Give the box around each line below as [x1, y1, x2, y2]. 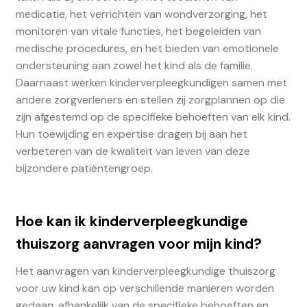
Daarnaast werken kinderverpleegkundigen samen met [15, 75, 287, 90]
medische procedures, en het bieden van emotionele [15, 41, 279, 56]
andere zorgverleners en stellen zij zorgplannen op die [15, 93, 285, 108]
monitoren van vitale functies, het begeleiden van [15, 24, 261, 39]
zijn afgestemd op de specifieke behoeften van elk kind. [15, 110, 291, 125]
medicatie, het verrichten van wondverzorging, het [15, 7, 267, 22]
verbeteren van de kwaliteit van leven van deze [15, 144, 250, 159]
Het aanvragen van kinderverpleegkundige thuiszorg [15, 264, 275, 279]
